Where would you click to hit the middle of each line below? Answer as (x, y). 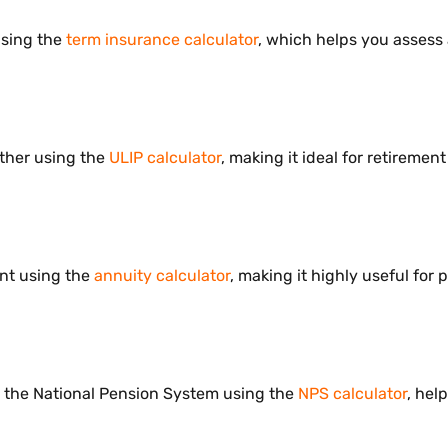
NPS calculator (352, 393)
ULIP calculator (165, 157)
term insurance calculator (162, 39)
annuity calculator (162, 275)
